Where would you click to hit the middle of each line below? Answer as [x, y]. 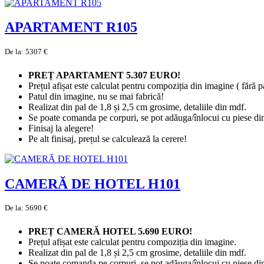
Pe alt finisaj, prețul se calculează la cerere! [108, 138]
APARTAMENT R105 [71, 27]
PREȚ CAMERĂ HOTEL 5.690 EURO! [111, 231]
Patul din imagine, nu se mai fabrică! [97, 96]
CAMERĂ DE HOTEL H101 [93, 184]
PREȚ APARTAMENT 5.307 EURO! [105, 75]
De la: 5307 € [26, 52]
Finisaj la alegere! [61, 128]
